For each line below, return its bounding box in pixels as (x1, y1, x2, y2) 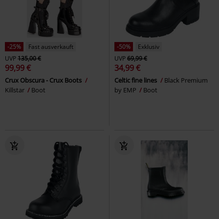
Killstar (5, 85, 26, 94)
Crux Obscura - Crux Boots (5, 75, 83, 85)
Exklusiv (138, 42, 159, 51)
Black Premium (164, 75, 208, 85)
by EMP (114, 85, 138, 94)
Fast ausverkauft (28, 42, 73, 51)
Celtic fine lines (114, 75, 158, 85)
